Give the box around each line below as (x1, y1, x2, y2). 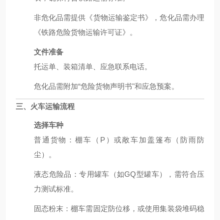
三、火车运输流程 (16, 102, 75, 110)
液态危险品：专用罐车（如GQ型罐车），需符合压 (33, 170, 204, 178)
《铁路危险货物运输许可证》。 (33, 28, 137, 36)
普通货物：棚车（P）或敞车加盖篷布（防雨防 (33, 136, 204, 144)
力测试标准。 (33, 185, 78, 193)
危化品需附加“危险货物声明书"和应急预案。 (33, 82, 179, 90)
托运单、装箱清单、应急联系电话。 (33, 62, 152, 71)
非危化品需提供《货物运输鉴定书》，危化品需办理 (33, 13, 204, 22)
